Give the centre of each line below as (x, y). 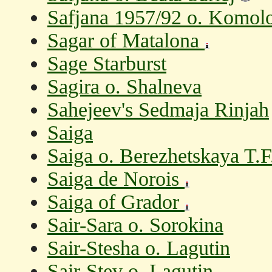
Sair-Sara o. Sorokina (135, 225)
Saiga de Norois (116, 179)
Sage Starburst (107, 63)
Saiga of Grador (116, 202)
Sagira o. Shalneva (124, 87)
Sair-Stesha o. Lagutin (139, 248)
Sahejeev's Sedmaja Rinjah (158, 110)
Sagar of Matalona (126, 40)
